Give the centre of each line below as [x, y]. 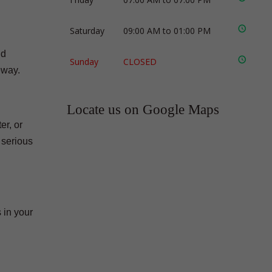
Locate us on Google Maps [143, 109]
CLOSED [140, 62]
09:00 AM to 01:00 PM [167, 31]
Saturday [87, 31]
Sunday [84, 62]
